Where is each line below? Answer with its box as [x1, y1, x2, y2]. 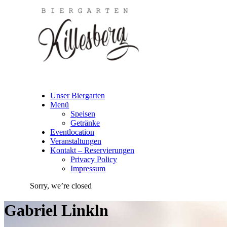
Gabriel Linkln [4, 201, 108, 220]
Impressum [70, 164, 106, 173]
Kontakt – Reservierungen [50, 146, 135, 155]
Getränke [70, 119, 100, 127]
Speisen [70, 109, 96, 118]
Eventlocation [50, 128, 95, 136]
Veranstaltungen [50, 137, 102, 145]
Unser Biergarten [50, 91, 105, 100]
